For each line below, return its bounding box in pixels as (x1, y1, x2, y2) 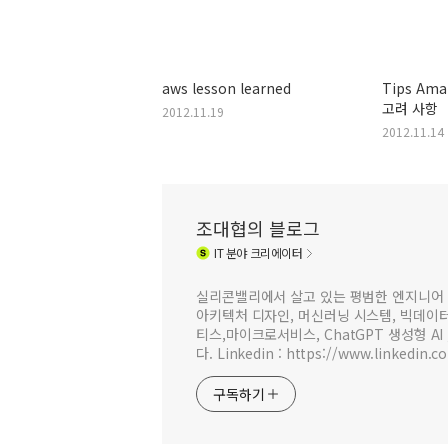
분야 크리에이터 (223, 244, 303, 262)
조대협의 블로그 (196, 214, 320, 241)
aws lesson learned (162, 77, 291, 98)
